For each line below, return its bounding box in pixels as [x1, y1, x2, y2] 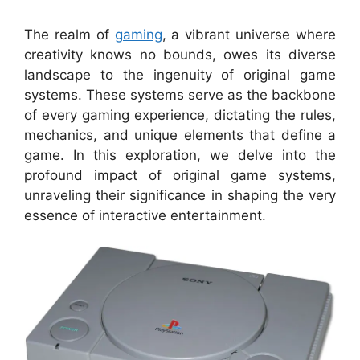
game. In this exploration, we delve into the [24, 146, 336, 163]
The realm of [24, 26, 115, 43]
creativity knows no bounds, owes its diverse [24, 46, 336, 63]
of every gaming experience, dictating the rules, [24, 106, 336, 123]
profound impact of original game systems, [24, 166, 336, 183]
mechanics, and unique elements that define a [24, 126, 336, 143]
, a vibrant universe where [162, 26, 337, 43]
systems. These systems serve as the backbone [24, 86, 336, 103]
